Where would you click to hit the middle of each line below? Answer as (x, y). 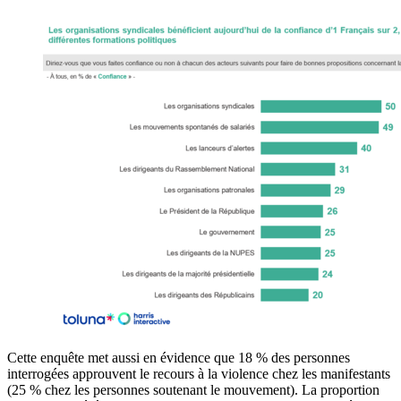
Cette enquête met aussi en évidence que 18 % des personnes (179, 358)
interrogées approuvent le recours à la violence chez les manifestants (199, 374)
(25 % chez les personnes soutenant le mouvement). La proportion (193, 390)
